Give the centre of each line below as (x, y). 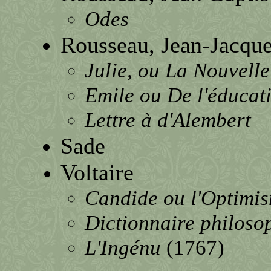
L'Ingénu (122, 247)
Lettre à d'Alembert (168, 120)
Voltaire (97, 172)
